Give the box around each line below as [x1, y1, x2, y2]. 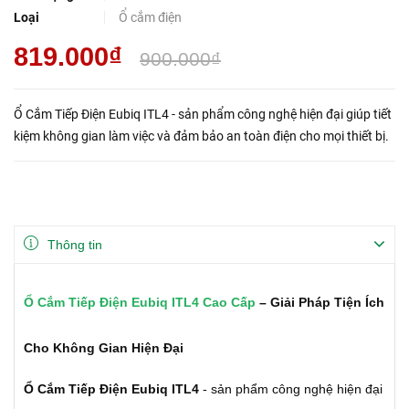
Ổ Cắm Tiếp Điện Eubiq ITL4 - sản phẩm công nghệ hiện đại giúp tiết [14, 107, 392, 121]
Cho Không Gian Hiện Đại [24, 341, 184, 355]
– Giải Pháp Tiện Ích [256, 295, 384, 309]
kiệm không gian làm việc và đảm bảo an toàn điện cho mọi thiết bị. [14, 129, 389, 143]
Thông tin [47, 237, 102, 252]
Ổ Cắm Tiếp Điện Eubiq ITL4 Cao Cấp [24, 295, 256, 309]
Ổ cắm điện [119, 10, 182, 25]
